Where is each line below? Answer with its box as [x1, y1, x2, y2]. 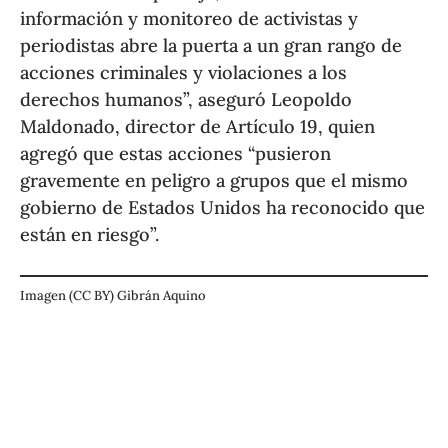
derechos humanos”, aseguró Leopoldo [20, 88, 353, 112]
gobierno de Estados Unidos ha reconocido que [20, 196, 426, 220]
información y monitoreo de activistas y [20, 7, 359, 31]
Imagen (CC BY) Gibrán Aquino [20, 287, 207, 305]
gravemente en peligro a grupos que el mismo [20, 169, 409, 193]
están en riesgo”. [20, 223, 160, 247]
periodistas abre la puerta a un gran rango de [20, 34, 403, 58]
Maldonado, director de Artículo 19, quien [20, 115, 376, 139]
